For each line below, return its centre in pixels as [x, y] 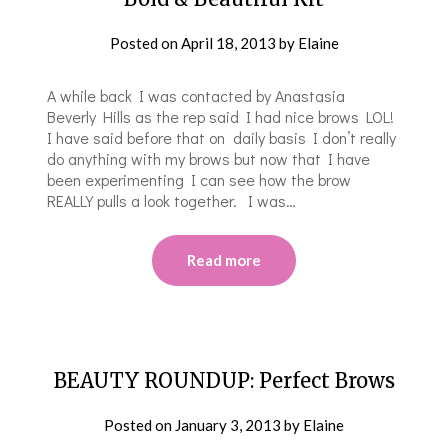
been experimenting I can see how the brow [199, 179]
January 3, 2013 [228, 424]
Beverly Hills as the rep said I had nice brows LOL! [221, 116]
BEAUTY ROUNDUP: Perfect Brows [224, 380]
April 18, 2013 [228, 42]
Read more [224, 259]
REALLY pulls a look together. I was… [172, 200]
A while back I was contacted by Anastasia [196, 95]
